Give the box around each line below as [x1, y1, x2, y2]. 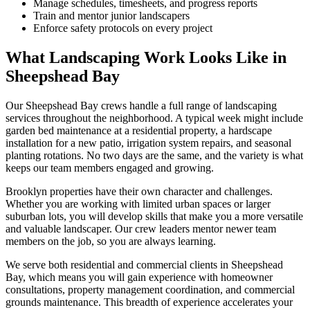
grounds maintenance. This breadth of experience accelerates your [6, 296, 293, 309]
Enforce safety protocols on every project [33, 22, 212, 35]
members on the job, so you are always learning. [6, 235, 216, 248]
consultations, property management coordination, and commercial [6, 284, 295, 296]
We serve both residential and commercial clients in [6, 259, 231, 271]
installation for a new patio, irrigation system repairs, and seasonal [6, 137, 291, 149]
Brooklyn [6, 185, 47, 198]
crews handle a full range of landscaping [98, 100, 277, 112]
